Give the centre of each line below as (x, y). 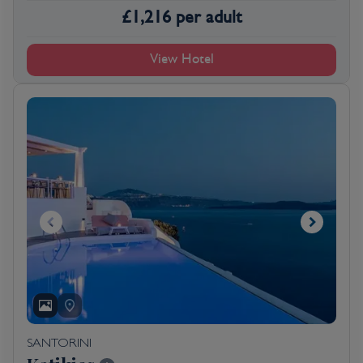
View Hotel (181, 60)
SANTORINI (59, 344)
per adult (209, 17)
